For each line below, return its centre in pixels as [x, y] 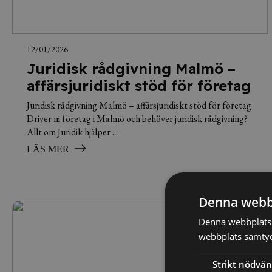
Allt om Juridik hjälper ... [72, 132]
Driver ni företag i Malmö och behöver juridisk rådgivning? [137, 118]
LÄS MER [48, 149]
